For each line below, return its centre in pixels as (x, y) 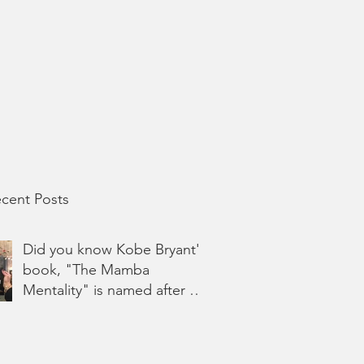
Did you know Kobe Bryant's (115, 249)
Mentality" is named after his (115, 290)
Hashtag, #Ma (67, 310)
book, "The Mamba (86, 270)
